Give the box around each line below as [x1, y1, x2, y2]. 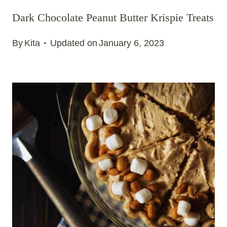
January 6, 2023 [99, 37, 165, 48]
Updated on [50, 37, 98, 48]
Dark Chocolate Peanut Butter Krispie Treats [12, 11, 214, 24]
